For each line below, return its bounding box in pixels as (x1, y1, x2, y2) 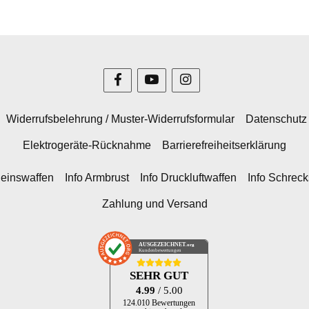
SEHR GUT (130, 269, 188, 283)
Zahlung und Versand (101, 197, 208, 210)
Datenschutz (245, 112, 307, 125)
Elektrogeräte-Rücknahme (23, 139, 151, 152)
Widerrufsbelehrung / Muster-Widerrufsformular (6, 112, 235, 125)
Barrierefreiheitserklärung (162, 139, 286, 152)
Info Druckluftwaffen (140, 171, 237, 183)
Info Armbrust (65, 171, 129, 183)
